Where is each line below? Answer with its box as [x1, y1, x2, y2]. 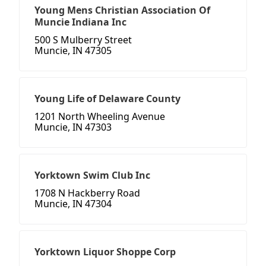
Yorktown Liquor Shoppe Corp [34, 245, 176, 259]
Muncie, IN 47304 [34, 197, 112, 211]
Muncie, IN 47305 [34, 44, 112, 58]
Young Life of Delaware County [34, 92, 180, 106]
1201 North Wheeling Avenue [34, 110, 165, 123]
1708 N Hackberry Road [34, 186, 140, 200]
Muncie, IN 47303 [34, 121, 112, 134]
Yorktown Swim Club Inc [34, 169, 150, 182]
